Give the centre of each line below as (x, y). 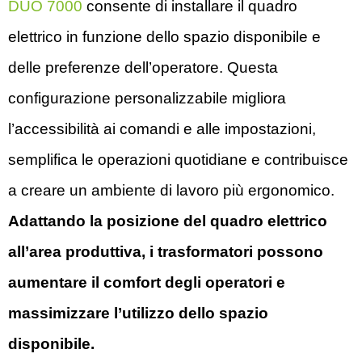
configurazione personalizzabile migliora (147, 98)
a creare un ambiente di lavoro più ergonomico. (171, 190)
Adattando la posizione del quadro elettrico (168, 221)
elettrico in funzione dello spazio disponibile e (164, 37)
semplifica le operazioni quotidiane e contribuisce (178, 160)
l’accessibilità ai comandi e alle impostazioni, (162, 129)
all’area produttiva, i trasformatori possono (166, 252)
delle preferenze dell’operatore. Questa (143, 67)
